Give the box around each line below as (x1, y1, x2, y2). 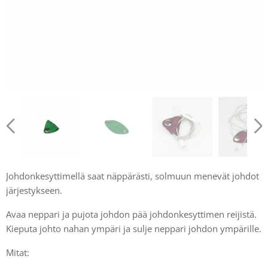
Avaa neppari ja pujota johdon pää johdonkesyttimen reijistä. (6, 208, 257, 220)
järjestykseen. (6, 184, 62, 196)
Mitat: (6, 246, 29, 258)
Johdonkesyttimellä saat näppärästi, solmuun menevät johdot (6, 170, 259, 182)
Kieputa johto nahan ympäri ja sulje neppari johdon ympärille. (6, 223, 261, 234)
